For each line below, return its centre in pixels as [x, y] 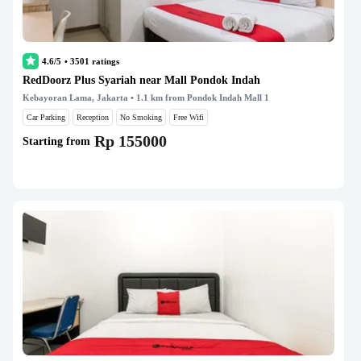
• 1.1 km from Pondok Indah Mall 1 [199, 98]
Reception [93, 117]
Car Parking [46, 117]
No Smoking [141, 117]
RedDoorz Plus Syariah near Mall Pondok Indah [141, 80]
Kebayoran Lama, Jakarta [75, 98]
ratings [104, 61]
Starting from [56, 141]
